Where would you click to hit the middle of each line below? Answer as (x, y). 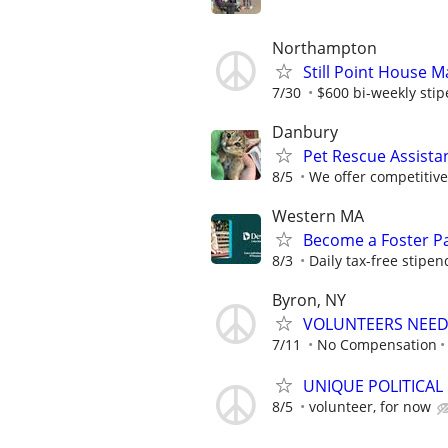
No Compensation (377, 345)
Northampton (324, 47)
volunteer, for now (370, 407)
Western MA (318, 215)
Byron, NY (309, 300)
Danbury (305, 131)
